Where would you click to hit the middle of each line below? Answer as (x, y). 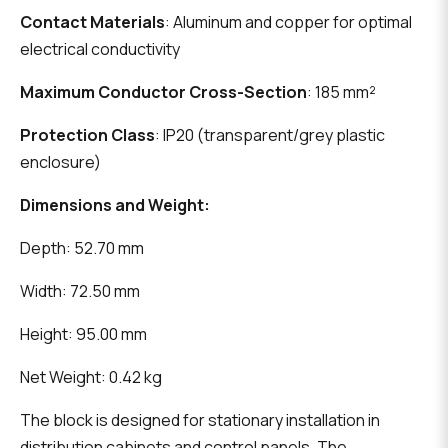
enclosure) (60, 162)
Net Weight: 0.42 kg (91, 377)
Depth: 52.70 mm (82, 248)
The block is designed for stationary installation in (200, 420)
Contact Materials (92, 22)
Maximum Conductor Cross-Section (163, 92)
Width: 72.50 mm (80, 291)
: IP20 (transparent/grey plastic (270, 135)
